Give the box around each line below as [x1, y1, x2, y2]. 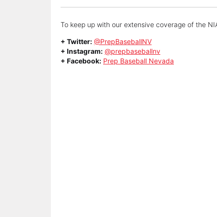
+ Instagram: [61, 47, 103, 55]
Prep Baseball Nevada [103, 57, 174, 65]
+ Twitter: [61, 37, 92, 46]
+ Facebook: [61, 57, 101, 65]
